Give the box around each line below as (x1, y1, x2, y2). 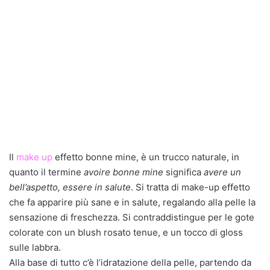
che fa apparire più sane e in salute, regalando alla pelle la (9, 196, 256, 208)
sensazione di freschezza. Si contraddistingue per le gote (9, 212, 254, 223)
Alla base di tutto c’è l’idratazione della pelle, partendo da (9, 257, 251, 268)
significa (163, 166, 204, 178)
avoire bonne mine (84, 166, 163, 178)
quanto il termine (9, 166, 84, 178)
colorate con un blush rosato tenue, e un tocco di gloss (9, 227, 243, 238)
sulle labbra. (9, 242, 61, 253)
